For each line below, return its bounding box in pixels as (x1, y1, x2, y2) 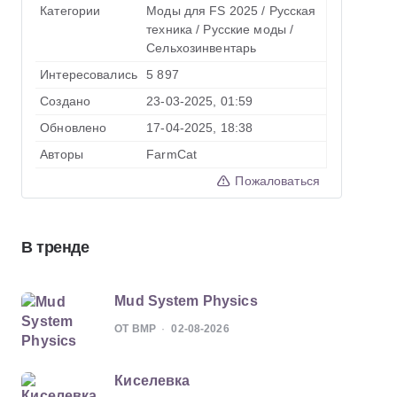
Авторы (40, 147, 83, 161)
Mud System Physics (114, 293, 258, 308)
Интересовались (40, 67, 137, 82)
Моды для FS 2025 (146, 4, 259, 18)
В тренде (21, 238, 90, 256)
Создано (40, 94, 91, 108)
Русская (269, 4, 316, 18)
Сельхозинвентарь (146, 41, 257, 55)
